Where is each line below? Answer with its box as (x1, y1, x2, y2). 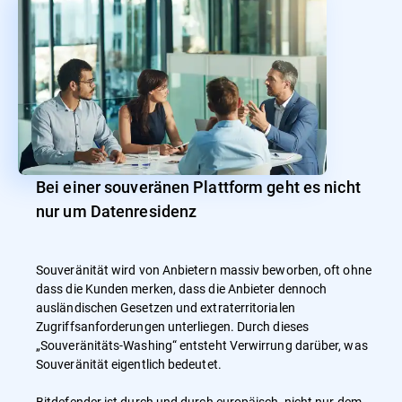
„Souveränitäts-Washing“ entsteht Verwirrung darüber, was (36, 336, 368, 354)
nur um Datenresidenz (36, 199, 197, 222)
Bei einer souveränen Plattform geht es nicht (36, 175, 361, 197)
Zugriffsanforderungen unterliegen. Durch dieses (36, 317, 309, 335)
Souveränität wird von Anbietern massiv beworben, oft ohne (36, 260, 371, 278)
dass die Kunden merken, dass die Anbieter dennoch (36, 279, 328, 297)
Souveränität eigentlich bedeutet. (36, 354, 227, 372)
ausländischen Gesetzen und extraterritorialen (36, 298, 295, 316)
